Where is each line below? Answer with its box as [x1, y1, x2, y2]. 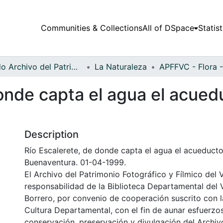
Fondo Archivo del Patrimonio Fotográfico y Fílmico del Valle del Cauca [71, 61, 78, 72]
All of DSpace [142, 23, 194, 33]
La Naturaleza [95, 61, 147, 72]
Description [24, 128, 79, 140]
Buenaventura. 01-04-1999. [24, 157, 126, 167]
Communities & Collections [40, 23, 142, 33]
